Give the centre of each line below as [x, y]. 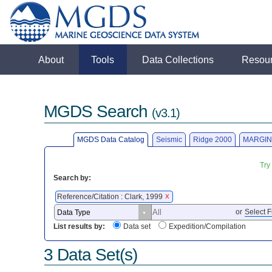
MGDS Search [98, 112]
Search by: [73, 178]
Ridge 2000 [212, 139]
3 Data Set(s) [91, 254]
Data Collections [178, 59]
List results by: [80, 227]
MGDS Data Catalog [111, 139]
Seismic [169, 139]
